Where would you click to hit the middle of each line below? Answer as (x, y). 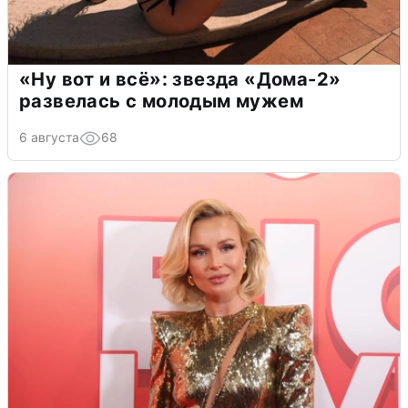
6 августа (49, 138)
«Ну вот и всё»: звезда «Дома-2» (180, 80)
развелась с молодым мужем (161, 102)
